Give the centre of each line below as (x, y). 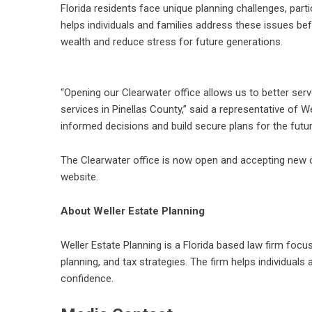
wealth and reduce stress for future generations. (172, 42)
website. (79, 177)
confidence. (87, 279)
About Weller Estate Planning (133, 211)
